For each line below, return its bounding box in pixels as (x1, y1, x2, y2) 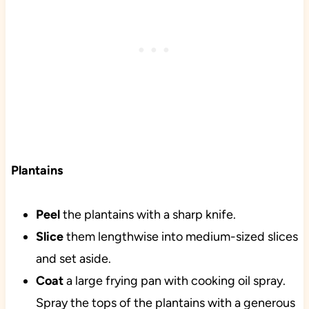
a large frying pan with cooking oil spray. (63, 273, 286, 289)
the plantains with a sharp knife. (59, 207, 236, 223)
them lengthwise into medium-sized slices (63, 229, 298, 245)
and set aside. (35, 251, 111, 267)
